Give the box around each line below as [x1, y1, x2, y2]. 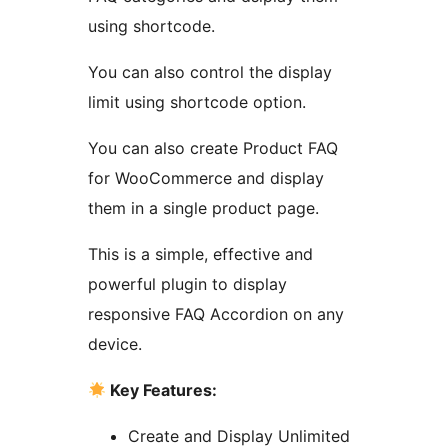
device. [88, 334, 142, 355]
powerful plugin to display [88, 274, 287, 295]
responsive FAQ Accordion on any [88, 304, 344, 325]
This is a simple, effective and [88, 244, 313, 265]
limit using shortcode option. [88, 92, 306, 113]
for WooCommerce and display [88, 168, 324, 189]
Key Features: [106, 380, 218, 401]
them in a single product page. [88, 198, 319, 219]
